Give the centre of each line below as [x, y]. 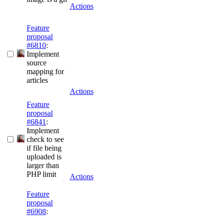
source [37, 63]
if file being [44, 148]
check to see [45, 139]
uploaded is [44, 157]
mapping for [45, 72]
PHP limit [41, 174]
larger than [43, 166]
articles [37, 80]
